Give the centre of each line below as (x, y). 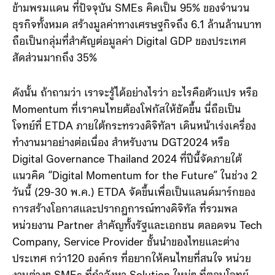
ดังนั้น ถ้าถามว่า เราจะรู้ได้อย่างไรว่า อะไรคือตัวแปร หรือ (135, 94)
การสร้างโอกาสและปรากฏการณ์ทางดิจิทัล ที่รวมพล (125, 210)
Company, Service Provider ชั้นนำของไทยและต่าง (126, 243)
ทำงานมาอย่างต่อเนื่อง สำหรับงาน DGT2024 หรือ (121, 144)
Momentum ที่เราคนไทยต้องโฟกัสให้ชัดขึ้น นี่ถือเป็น (127, 110)
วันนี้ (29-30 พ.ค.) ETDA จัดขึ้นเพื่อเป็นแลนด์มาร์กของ (134, 193)
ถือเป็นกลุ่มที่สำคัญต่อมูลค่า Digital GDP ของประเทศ (129, 42)
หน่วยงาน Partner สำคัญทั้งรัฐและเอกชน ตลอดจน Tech (137, 227)
